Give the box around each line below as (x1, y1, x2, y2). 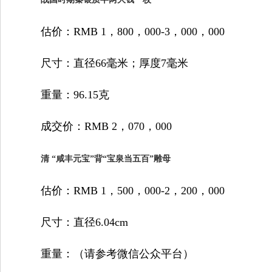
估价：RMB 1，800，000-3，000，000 (19, 25, 225, 38)
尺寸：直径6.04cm (19, 216, 128, 228)
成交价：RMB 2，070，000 (19, 120, 172, 132)
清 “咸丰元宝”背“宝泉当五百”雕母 (41, 154, 171, 163)
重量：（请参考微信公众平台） (19, 248, 194, 260)
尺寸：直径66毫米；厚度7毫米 (19, 57, 188, 69)
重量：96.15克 (19, 89, 109, 101)
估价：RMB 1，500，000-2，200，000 (19, 185, 225, 197)
